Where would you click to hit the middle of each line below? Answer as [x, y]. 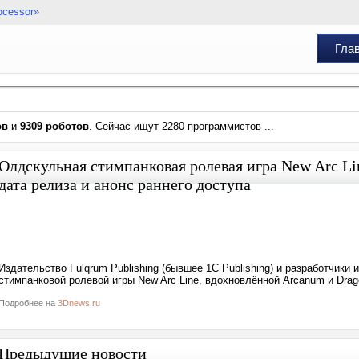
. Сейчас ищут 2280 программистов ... [182, 126]
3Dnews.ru [79, 303]
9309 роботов [54, 126]
